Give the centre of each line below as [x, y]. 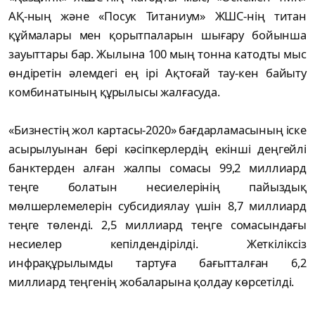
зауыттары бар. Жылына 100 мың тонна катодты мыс [157, 53]
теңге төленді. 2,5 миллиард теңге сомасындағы [157, 224]
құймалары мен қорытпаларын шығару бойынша [157, 34]
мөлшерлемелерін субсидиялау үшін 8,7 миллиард [157, 205]
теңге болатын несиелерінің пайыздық [157, 186]
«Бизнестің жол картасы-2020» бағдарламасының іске [157, 129]
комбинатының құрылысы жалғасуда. [116, 91]
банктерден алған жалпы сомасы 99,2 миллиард [157, 167]
